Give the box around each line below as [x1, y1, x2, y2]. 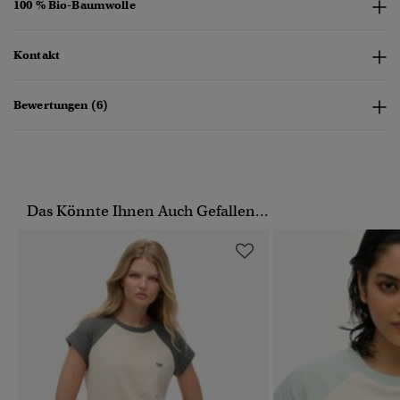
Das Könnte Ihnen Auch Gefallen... [27, 202, 269, 221]
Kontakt [13, 47, 60, 63]
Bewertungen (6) [13, 97, 109, 113]
